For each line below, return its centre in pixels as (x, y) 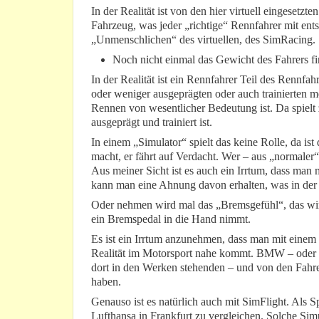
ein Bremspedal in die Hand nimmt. (171, 219)
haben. (106, 282)
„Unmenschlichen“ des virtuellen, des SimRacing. (203, 40)
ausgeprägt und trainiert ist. (152, 122)
